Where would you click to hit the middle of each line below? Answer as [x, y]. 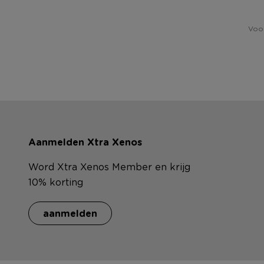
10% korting [56, 181]
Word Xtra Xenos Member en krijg [109, 166]
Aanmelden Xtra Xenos [85, 142]
